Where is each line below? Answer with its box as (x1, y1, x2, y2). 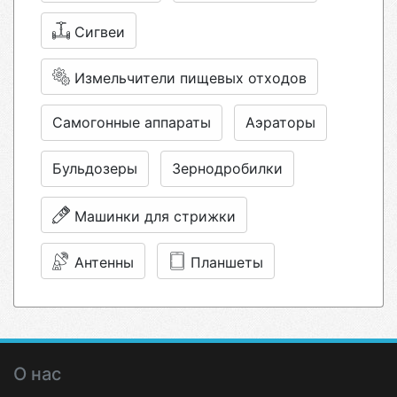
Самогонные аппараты (52, 113, 211, 131)
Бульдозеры (52, 160, 137, 177)
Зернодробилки (172, 160, 283, 177)
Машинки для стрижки (74, 207, 236, 225)
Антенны (74, 253, 134, 271)
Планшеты (191, 253, 263, 271)
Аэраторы (245, 113, 315, 131)
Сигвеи (74, 23, 125, 41)
